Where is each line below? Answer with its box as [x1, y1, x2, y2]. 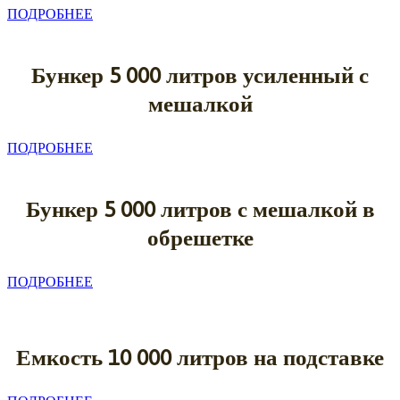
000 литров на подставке [131, 344, 384, 370]
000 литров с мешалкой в [114, 196, 375, 221]
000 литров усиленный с [121, 62, 369, 87]
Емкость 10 [16, 344, 131, 370]
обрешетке [146, 224, 254, 250]
